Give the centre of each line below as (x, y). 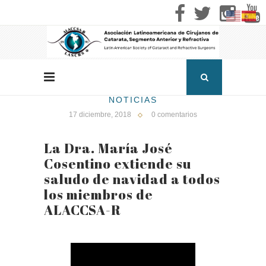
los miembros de (99, 195)
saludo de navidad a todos (132, 179)
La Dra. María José (108, 148)
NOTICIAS (133, 100)
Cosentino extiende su (118, 164)
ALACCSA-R (83, 210)
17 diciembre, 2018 (100, 115)
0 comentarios (174, 115)
